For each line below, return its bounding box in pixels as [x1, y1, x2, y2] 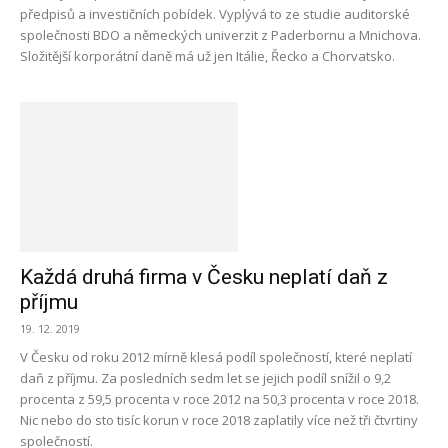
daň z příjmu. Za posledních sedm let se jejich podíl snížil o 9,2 [20, 369, 391, 387]
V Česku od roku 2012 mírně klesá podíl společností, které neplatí [20, 348, 412, 366]
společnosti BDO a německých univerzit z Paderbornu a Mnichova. [20, 26, 421, 44]
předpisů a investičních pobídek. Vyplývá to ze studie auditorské [20, 5, 410, 23]
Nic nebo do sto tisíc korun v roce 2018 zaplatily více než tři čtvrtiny [20, 411, 418, 429]
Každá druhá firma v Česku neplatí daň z [20, 265, 388, 289]
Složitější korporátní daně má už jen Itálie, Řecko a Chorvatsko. [20, 47, 395, 65]
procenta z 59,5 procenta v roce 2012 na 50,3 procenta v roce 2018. [20, 390, 419, 408]
